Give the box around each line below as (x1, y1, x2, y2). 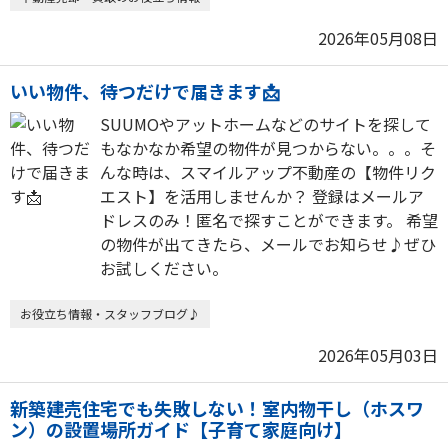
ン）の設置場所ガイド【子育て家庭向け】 (10, 416, 352, 442)
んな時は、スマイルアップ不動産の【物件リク (100, 160, 436, 184)
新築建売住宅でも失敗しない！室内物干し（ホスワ (10, 395, 424, 421)
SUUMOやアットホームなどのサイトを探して (100, 112, 431, 136)
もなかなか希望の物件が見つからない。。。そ (100, 136, 436, 160)
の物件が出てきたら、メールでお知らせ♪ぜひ (100, 232, 436, 256)
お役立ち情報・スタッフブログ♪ (20, 305, 200, 322)
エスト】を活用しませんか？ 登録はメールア (100, 184, 424, 208)
